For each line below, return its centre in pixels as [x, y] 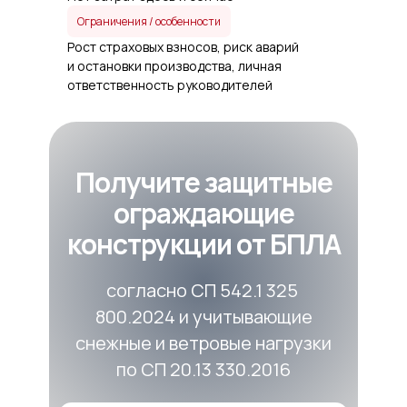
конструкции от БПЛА [203, 244]
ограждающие [203, 213]
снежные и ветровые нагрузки [203, 343]
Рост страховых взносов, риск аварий [183, 47]
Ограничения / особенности [149, 21]
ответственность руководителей [170, 85]
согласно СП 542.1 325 [203, 290]
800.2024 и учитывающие [203, 317]
